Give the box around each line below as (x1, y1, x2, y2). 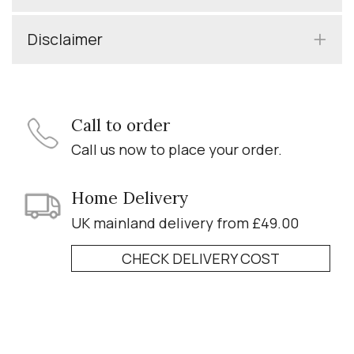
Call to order (71, 114, 170, 136)
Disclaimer (28, 28, 103, 50)
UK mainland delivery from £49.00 (71, 213, 299, 232)
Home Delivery (71, 187, 188, 209)
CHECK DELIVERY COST (122, 248, 280, 268)
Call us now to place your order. (71, 139, 282, 159)
